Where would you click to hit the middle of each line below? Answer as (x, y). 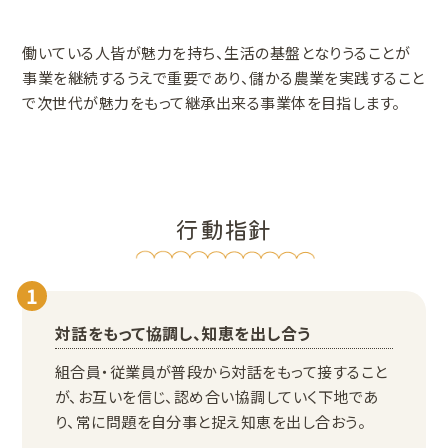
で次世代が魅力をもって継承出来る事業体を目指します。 (211, 103)
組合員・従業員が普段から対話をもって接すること (221, 372)
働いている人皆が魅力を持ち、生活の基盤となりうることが (216, 53)
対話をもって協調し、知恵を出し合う (182, 333)
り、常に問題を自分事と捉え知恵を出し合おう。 (210, 422)
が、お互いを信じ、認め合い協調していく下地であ (216, 397)
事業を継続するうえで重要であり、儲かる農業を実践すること (223, 78)
